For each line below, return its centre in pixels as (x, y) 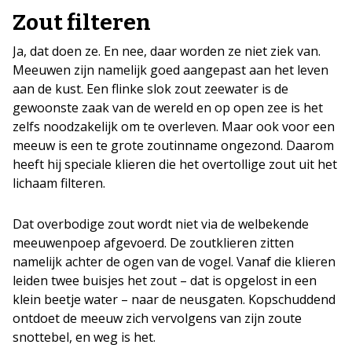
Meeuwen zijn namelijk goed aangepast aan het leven (170, 70)
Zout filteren (82, 22)
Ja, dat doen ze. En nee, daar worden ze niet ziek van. (167, 51)
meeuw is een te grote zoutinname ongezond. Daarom (173, 145)
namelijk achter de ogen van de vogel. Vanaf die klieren (174, 262)
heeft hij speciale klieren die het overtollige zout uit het (175, 164)
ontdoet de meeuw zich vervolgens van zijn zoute (157, 318)
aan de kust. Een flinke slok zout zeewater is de (150, 89)
